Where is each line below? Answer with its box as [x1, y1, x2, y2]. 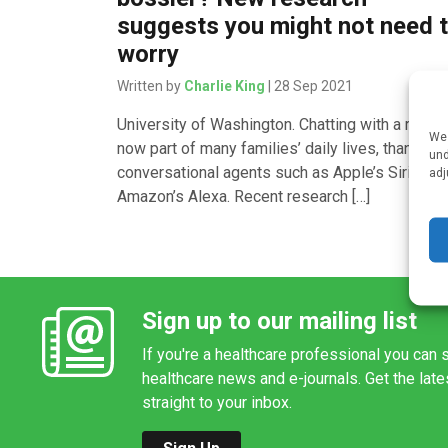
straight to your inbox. [142, 392, 292, 412]
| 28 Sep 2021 [265, 77, 354, 94]
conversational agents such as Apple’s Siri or [117, 162, 430, 182]
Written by [117, 77, 185, 94]
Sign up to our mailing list [142, 306, 417, 335]
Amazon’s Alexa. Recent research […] [117, 186, 371, 206]
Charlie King [184, 77, 266, 94]
